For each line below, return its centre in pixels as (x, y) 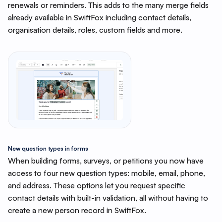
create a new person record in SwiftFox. (77, 210)
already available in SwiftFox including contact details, (99, 17)
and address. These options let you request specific (96, 185)
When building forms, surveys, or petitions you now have (106, 160)
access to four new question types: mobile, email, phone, (106, 173)
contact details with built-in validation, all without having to (108, 197)
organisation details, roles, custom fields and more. (95, 29)
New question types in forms (48, 148)
